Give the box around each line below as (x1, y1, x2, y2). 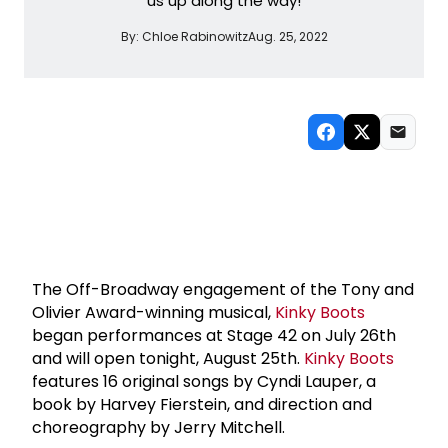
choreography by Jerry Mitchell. (32, 415, 285, 439)
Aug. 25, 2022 (247, 27, 328, 45)
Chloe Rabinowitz (141, 27, 248, 45)
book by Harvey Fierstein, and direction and (32, 392, 372, 416)
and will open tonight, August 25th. (32, 346, 304, 370)
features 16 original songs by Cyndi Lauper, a (32, 369, 376, 393)
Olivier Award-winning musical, (32, 300, 275, 324)
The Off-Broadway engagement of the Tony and (32, 277, 414, 301)
